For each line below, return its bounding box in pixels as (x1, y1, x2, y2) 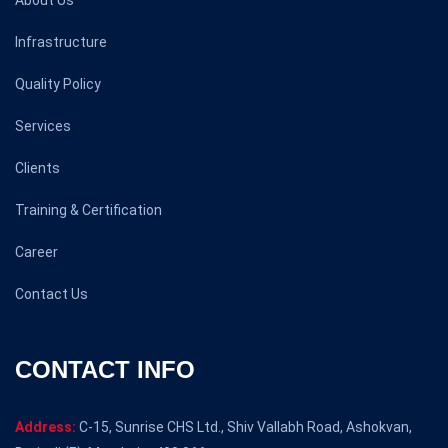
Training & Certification (15, 202, 162, 218)
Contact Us (15, 286, 88, 302)
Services (15, 118, 71, 134)
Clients (15, 160, 60, 176)
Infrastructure (15, 34, 107, 50)
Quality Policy (15, 76, 101, 92)
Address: (15, 419, 76, 435)
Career (15, 244, 58, 260)
